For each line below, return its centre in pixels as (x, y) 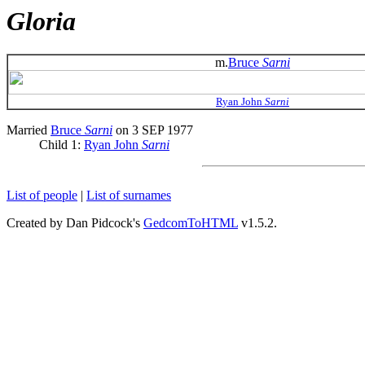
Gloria (41, 21)
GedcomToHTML (191, 223)
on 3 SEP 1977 (153, 130)
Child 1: (62, 145)
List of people (42, 196)
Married (29, 130)
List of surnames (129, 196)
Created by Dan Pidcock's (75, 223)
